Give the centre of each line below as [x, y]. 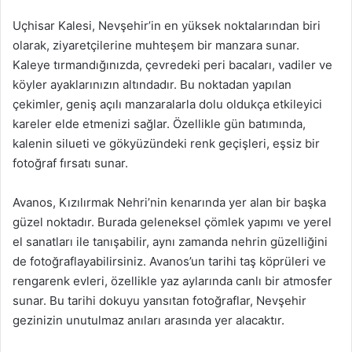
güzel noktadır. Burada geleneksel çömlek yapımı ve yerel [172, 222]
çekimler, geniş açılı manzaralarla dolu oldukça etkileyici [167, 104]
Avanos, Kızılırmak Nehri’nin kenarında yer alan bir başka [169, 202]
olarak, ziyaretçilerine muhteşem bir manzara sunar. [156, 45]
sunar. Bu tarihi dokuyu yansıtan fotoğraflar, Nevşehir [159, 301]
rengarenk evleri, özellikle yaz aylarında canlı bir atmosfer [172, 281]
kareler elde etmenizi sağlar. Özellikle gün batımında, [159, 124]
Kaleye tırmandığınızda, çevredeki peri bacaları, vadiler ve [172, 65]
